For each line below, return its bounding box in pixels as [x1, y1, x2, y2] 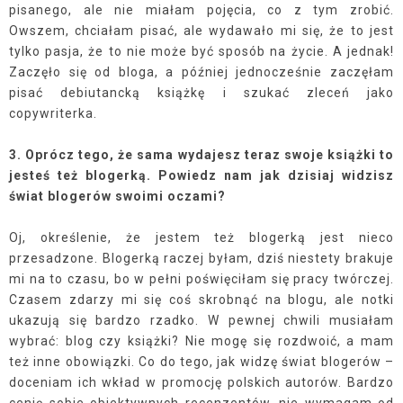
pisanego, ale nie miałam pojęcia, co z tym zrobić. [9, 3, 394, 17]
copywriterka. [9, 106, 97, 121]
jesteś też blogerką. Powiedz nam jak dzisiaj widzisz [9, 168, 394, 183]
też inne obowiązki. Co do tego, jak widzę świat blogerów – [9, 354, 394, 369]
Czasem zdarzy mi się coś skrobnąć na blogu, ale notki [9, 292, 394, 307]
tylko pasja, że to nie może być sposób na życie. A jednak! [9, 44, 394, 58]
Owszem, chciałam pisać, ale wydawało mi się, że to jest [9, 23, 394, 38]
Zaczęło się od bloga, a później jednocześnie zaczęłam [9, 65, 394, 79]
